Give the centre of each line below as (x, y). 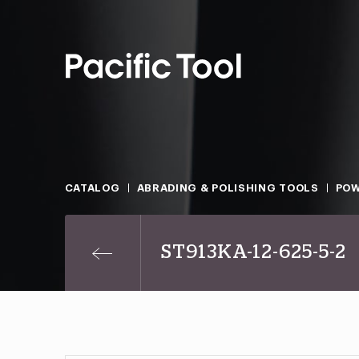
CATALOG (92, 188)
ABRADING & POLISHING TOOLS (228, 188)
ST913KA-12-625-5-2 (253, 252)
